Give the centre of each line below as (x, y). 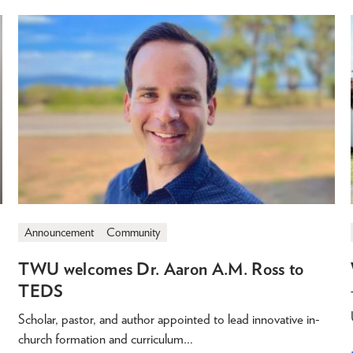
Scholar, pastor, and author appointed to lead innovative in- (169, 320)
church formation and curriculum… (106, 339)
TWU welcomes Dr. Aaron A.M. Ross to (161, 269)
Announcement (59, 233)
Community (134, 233)
